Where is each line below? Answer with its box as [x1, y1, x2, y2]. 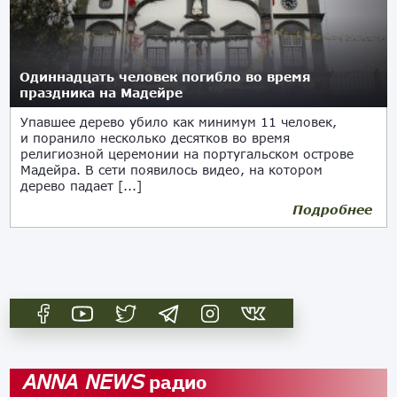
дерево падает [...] [20, 178, 143, 193]
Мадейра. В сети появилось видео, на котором [20, 162, 323, 177]
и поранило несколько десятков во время [20, 130, 291, 145]
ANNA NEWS [23, 370, 145, 393]
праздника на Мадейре [19, 85, 183, 100]
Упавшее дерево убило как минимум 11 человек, [20, 114, 338, 129]
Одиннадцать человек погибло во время [19, 69, 312, 84]
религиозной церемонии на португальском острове [20, 146, 354, 161]
